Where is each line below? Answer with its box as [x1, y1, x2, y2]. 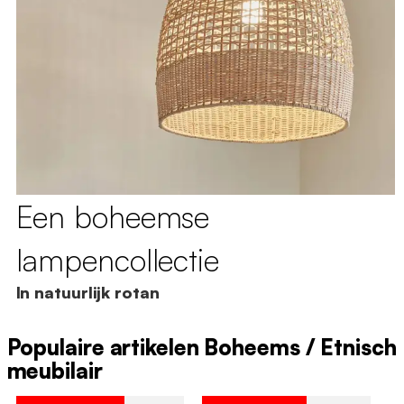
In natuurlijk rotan [15, 282, 160, 303]
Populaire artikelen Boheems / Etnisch [6, 334, 397, 362]
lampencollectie [15, 241, 219, 280]
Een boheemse [15, 197, 210, 236]
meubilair [6, 357, 103, 385]
